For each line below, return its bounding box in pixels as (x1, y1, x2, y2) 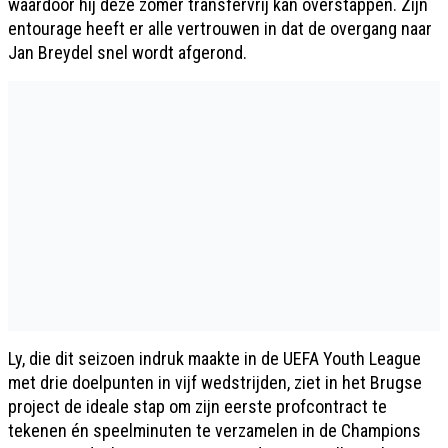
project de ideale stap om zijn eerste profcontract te (8, 395, 387, 417)
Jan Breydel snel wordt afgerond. (8, 41, 247, 63)
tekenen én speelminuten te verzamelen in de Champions (8, 419, 421, 441)
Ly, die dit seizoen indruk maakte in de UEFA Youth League (8, 347, 421, 369)
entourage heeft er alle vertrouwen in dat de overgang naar (8, 17, 432, 39)
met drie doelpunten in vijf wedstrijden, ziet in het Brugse (8, 371, 422, 393)
